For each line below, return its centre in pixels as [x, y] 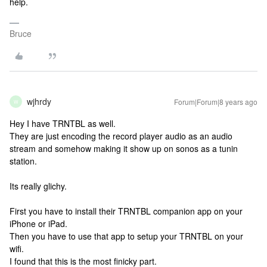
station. [23, 161]
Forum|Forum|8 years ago [216, 102]
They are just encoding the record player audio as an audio [121, 136]
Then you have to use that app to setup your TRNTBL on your [126, 236]
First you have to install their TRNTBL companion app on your [126, 211]
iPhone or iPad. [38, 223]
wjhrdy [39, 101]
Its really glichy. [38, 186]
